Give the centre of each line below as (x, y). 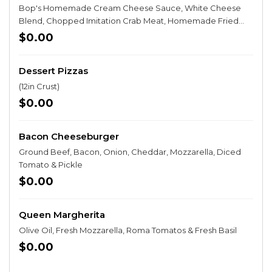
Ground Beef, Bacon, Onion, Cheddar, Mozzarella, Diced (130, 152)
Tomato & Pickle (51, 165)
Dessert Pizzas (53, 71)
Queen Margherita (62, 215)
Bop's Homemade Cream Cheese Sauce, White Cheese (130, 8)
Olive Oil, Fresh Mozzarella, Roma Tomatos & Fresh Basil (128, 230)
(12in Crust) (39, 86)
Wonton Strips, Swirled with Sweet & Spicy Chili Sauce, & (129, 33)
